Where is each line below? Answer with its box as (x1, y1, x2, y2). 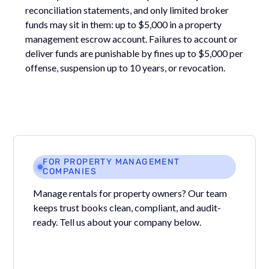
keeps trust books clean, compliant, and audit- (33, 201, 222, 213)
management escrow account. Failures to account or (25, 32, 238, 44)
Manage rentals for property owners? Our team (33, 187, 228, 199)
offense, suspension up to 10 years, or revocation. (25, 61, 226, 73)
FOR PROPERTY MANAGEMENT (43, 156, 180, 167)
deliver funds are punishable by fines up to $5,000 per (25, 47, 244, 59)
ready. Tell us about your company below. (33, 216, 202, 228)
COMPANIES (43, 166, 97, 177)
